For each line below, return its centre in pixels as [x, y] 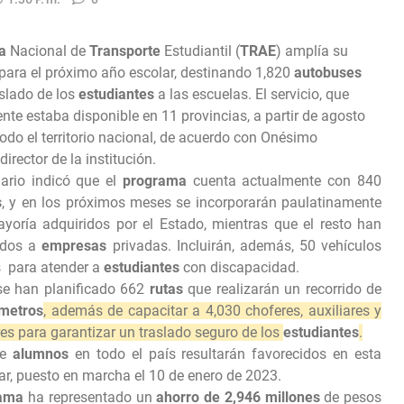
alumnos [41, 354]
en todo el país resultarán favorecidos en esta [225, 354]
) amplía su [312, 51]
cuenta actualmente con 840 [284, 181]
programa [154, 181]
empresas [74, 246]
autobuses [328, 73]
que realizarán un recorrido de [282, 289]
